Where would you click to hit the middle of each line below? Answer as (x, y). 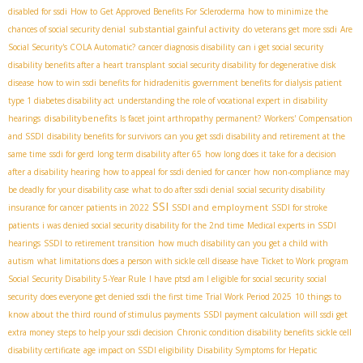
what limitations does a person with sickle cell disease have (148, 261)
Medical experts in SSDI (292, 226)
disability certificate (44, 350)
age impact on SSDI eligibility (139, 350)
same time (27, 154)
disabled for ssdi (38, 12)
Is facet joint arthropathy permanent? (190, 119)
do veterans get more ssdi (290, 30)
